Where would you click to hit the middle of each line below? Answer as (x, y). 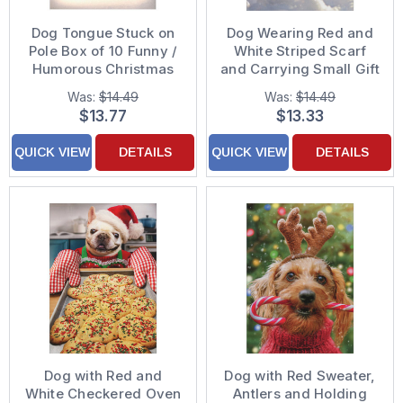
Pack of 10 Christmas (300, 87)
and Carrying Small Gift (300, 69)
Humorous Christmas (103, 69)
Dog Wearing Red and (300, 33)
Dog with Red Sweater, (300, 376)
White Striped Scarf (300, 51)
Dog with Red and (103, 376)
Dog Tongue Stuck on (103, 33)
